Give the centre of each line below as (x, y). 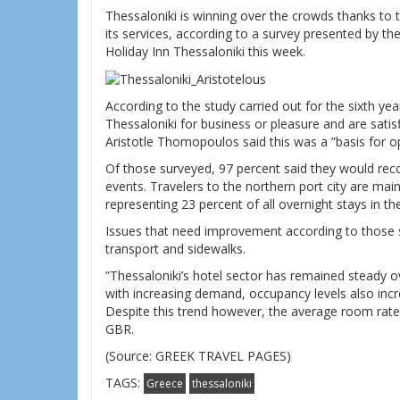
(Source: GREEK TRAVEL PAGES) (198, 356)
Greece (165, 384)
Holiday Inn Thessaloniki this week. (205, 51)
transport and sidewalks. (175, 249)
